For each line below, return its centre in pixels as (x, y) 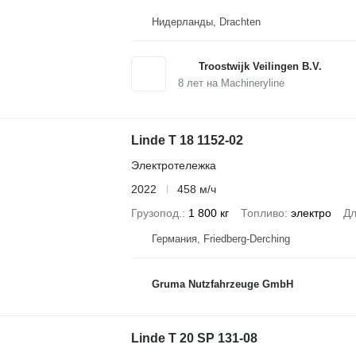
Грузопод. (156, 213)
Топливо (262, 213)
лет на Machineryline (234, 83)
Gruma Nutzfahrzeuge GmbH (222, 284)
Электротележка (173, 165)
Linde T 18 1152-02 (187, 140)
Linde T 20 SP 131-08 (194, 338)
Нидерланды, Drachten (206, 21)
